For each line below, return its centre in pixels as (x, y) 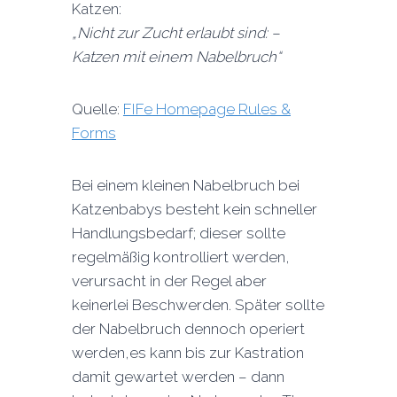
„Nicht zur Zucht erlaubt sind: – (175, 33)
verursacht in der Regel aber (169, 281)
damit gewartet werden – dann (178, 377)
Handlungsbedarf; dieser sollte (178, 233)
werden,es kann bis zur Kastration (187, 353)
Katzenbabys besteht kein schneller (194, 209)
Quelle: (97, 109)
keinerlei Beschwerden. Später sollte (198, 305)
